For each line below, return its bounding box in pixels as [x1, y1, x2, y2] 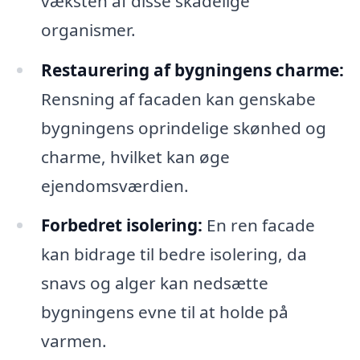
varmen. [40, 329, 107, 353]
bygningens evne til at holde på [40, 301, 288, 324]
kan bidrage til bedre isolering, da [40, 243, 307, 266]
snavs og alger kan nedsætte [40, 272, 268, 295]
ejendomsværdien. [40, 174, 189, 197]
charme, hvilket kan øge [40, 145, 230, 168]
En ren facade [202, 214, 315, 237]
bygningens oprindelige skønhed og [40, 116, 326, 139]
